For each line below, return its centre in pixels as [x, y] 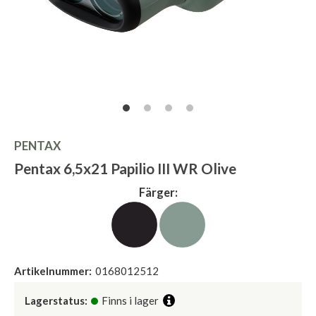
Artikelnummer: [53, 271]
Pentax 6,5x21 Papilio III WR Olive [125, 169]
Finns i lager [130, 301]
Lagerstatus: [56, 301]
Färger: [158, 193]
